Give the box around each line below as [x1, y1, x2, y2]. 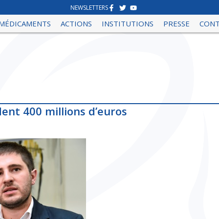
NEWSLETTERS [70, 3, 109, 12]
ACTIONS [61, 19, 92, 28]
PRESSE [163, 19, 190, 28]
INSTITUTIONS [102, 19, 154, 28]
